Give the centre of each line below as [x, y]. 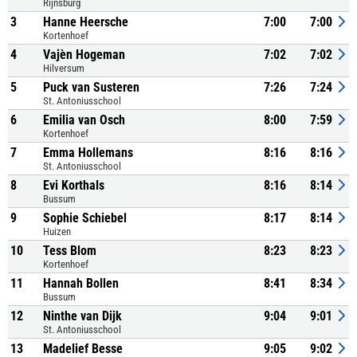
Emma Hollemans [88, 153]
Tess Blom [70, 251]
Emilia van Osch [84, 120]
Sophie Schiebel [85, 218]
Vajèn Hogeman [84, 55]
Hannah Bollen [81, 283]
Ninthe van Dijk [82, 316]
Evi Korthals [74, 185]
